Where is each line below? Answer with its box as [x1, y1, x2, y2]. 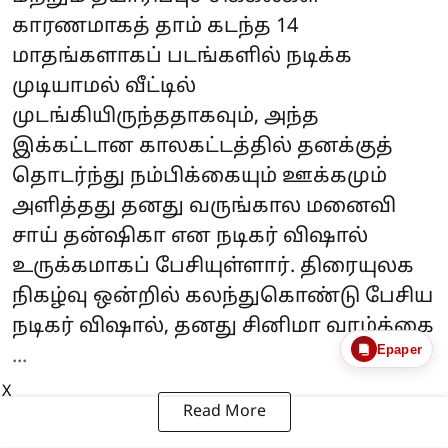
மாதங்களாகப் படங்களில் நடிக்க [12, 44, 352, 69]
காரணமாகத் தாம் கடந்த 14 [12, 14, 298, 39]
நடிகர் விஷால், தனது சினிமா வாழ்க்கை [12, 314, 434, 339]
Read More [182, 401, 266, 422]
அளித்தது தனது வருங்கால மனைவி [12, 194, 396, 219]
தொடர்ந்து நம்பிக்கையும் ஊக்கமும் [12, 164, 387, 189]
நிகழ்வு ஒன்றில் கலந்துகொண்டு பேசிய [12, 284, 433, 309]
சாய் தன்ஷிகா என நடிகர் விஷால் [12, 224, 368, 249]
